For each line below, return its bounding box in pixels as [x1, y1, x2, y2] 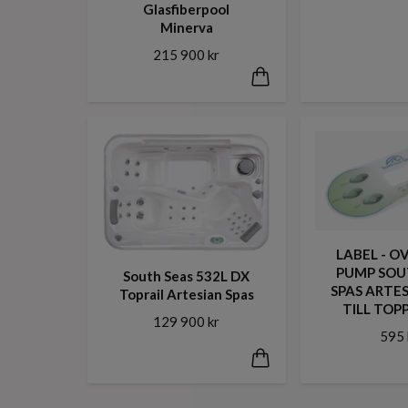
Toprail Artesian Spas [118, 285, 254, 302]
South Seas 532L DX [123, 267, 250, 284]
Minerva [159, 19, 213, 36]
